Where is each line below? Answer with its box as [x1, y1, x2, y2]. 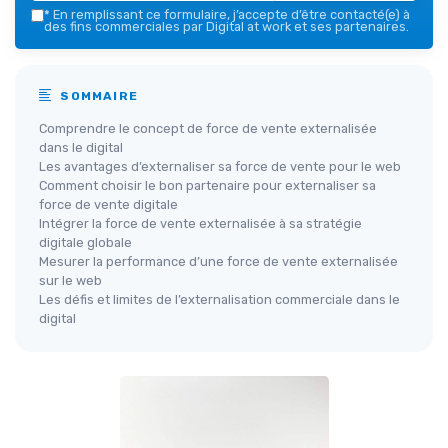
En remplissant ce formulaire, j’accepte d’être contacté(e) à [50, 6, 410, 22]
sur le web [39, 272, 102, 288]
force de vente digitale [39, 196, 178, 212]
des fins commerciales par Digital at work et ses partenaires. [44, 18, 409, 34]
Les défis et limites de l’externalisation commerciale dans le [39, 291, 400, 307]
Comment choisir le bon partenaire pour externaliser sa [39, 177, 376, 193]
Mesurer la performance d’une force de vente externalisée [39, 253, 398, 269]
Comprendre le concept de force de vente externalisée [39, 120, 377, 136]
